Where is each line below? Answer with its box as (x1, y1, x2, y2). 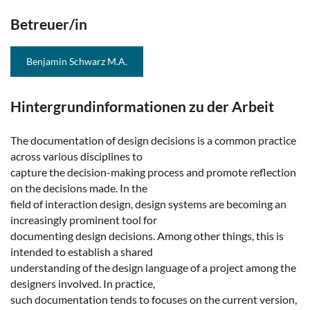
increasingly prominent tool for (10, 213, 157, 227)
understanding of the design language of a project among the (10, 261, 296, 275)
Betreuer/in (10, 15, 87, 33)
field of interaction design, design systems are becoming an (10, 197, 286, 211)
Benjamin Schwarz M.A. (26, 55, 127, 68)
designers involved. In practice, (10, 277, 155, 291)
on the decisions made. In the (10, 181, 147, 195)
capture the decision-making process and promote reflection (10, 165, 296, 179)
